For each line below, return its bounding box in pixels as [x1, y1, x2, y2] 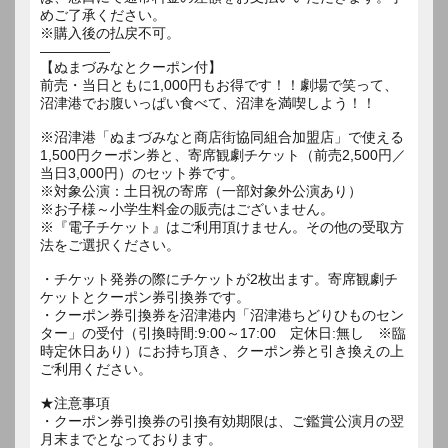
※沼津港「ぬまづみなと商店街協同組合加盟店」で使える [40, 128, 404, 145]
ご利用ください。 [40, 360, 152, 377]
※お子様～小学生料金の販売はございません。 [40, 200, 334, 217]
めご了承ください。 [40, 6, 166, 23]
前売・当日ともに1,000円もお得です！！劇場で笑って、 [40, 76, 398, 93]
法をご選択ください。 [40, 236, 180, 253]
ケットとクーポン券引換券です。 [40, 288, 250, 305]
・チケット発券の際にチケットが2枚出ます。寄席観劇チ [40, 270, 398, 287]
